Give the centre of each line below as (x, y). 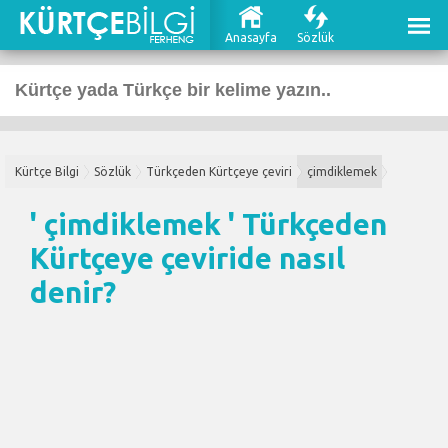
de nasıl (291, 258)
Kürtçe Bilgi (47, 171)
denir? (73, 292)
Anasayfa (251, 37)
